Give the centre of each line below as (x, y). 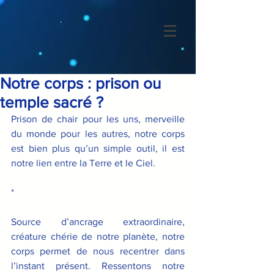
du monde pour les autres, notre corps (98, 134)
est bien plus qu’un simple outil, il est (98, 148)
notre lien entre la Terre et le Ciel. (83, 163)
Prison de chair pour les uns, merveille (98, 119)
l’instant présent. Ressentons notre (98, 266)
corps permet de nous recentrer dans (98, 251)
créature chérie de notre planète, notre (98, 236)
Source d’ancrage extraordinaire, (98, 222)
